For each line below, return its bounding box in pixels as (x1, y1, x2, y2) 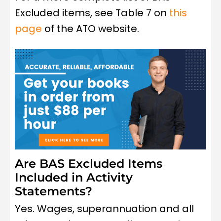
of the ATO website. (42, 22, 139, 36)
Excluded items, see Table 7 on (15, 6, 169, 20)
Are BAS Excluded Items (15, 156, 162, 171)
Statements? (15, 184, 92, 199)
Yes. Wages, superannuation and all (15, 202, 194, 216)
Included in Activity (15, 170, 133, 185)
